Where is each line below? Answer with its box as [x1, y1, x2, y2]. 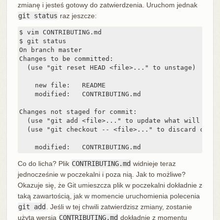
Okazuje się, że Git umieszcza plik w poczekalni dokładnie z [17, 181, 202, 190]
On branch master [19, 46, 82, 54]
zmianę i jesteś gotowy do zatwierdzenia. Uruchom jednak [17, 1, 197, 9]
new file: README [19, 82, 106, 89]
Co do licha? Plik [17, 160, 71, 168]
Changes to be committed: [19, 55, 113, 63]
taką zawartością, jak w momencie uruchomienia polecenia [17, 192, 200, 200]
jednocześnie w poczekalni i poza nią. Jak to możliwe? [17, 170, 186, 179]
